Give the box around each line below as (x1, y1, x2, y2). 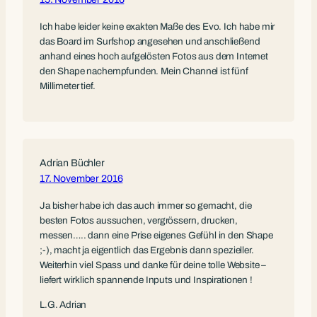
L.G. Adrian (40, 299, 87, 310)
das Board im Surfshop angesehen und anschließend (40, 36, 260, 47)
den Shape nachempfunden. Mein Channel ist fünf (40, 66, 248, 77)
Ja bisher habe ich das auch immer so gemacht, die (40, 200, 252, 212)
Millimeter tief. (40, 81, 96, 92)
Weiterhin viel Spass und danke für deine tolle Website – (40, 260, 267, 271)
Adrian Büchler (40, 158, 105, 169)
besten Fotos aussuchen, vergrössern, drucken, (40, 215, 238, 226)
